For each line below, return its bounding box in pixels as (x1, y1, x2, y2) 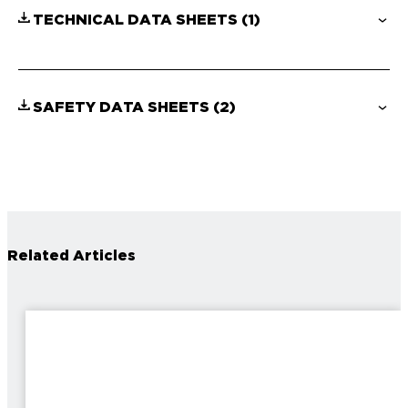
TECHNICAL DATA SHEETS (33, 12, 241, 27)
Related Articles (7, 248, 136, 263)
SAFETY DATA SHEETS (33, 99, 213, 115)
